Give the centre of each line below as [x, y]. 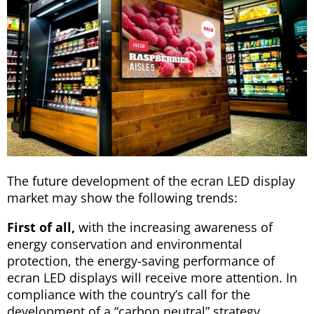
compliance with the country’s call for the [129, 295]
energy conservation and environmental [125, 244]
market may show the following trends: [122, 198]
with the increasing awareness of [174, 227]
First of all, [41, 227]
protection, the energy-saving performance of [141, 261]
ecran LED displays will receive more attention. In [152, 278]
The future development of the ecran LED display [151, 181]
